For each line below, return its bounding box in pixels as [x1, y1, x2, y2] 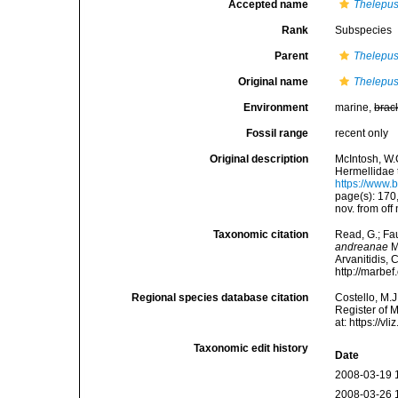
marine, [335, 101, 375, 114]
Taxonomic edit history [194, 342, 309, 354]
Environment [243, 101, 309, 114]
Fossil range [246, 127, 309, 139]
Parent [275, 50, 309, 62]
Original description [210, 153, 309, 165]
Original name [238, 76, 309, 88]
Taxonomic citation [213, 228, 309, 241]
